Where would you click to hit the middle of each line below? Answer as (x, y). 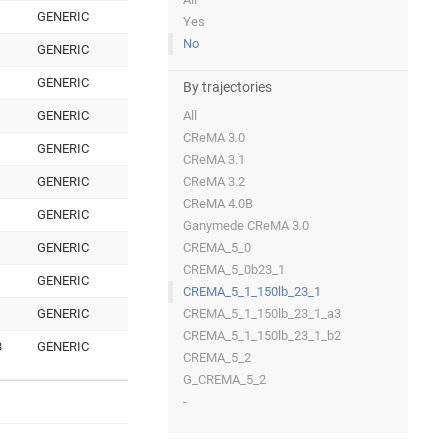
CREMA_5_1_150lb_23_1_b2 (262, 336)
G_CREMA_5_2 (224, 380)
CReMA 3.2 (214, 182)
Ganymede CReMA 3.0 (246, 226)
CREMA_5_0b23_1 (234, 270)
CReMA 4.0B (218, 204)
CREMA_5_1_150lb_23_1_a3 (262, 314)
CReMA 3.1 (214, 160)
